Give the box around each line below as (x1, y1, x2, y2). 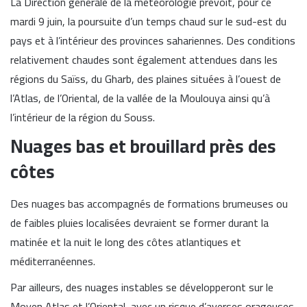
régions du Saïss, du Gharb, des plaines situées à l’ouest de (10, 69, 281, 90)
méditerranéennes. (10, 250, 95, 271)
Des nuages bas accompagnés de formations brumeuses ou (10, 193, 288, 214)
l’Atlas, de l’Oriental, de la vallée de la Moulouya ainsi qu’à (10, 88, 270, 109)
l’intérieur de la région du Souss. (10, 107, 155, 128)
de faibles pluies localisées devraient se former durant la (10, 212, 269, 233)
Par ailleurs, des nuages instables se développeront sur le (10, 276, 273, 297)
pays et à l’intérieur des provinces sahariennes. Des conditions (10, 30, 295, 51)
